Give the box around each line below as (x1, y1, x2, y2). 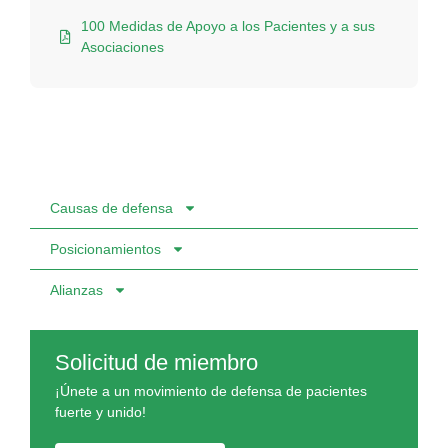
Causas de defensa (50, 200, 173, 217)
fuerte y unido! (55, 404, 146, 421)
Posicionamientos (50, 241, 161, 258)
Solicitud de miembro (55, 350, 258, 376)
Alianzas (50, 282, 103, 299)
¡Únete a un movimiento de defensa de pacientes (55, 383, 367, 400)
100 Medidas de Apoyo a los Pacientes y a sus (81, 18, 375, 35)
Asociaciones (81, 39, 164, 56)
